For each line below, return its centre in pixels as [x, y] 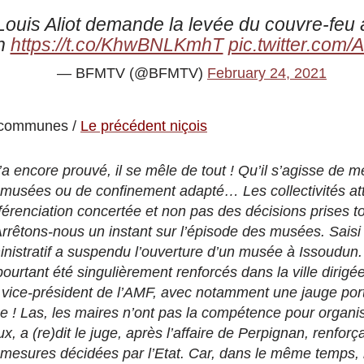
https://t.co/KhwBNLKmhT [117, 45]
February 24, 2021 [267, 73]
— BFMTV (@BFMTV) [132, 73]
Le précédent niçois [144, 126]
